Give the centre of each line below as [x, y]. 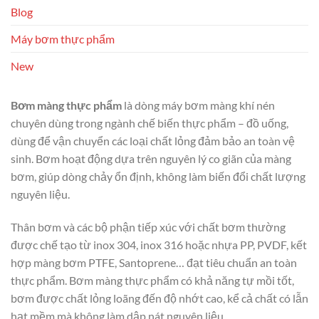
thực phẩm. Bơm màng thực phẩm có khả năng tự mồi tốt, [152, 281]
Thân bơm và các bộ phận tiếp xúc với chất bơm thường [148, 227]
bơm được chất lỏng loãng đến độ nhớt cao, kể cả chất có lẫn [159, 298]
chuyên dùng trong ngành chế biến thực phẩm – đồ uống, [150, 123]
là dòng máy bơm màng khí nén [198, 105]
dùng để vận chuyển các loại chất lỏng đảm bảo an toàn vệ [153, 141]
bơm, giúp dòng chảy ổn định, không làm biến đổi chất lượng [158, 177]
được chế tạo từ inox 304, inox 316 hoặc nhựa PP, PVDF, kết [159, 245]
